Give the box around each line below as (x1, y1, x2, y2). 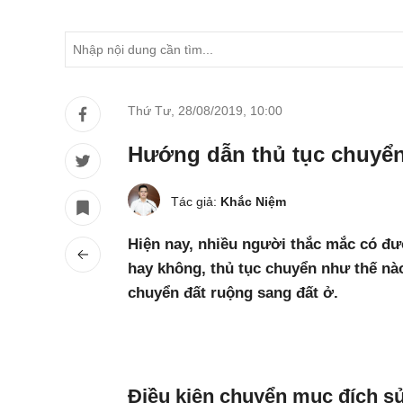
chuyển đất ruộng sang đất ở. (128, 284, 338, 301)
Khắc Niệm (220, 194, 286, 209)
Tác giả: (171, 194, 220, 209)
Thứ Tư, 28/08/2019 (128, 103, 243, 118)
